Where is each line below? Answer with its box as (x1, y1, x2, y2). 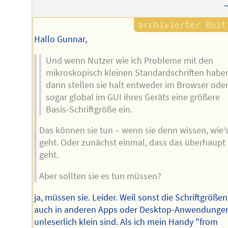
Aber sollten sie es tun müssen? (39, 170, 161, 182)
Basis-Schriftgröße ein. (45, 103, 132, 115)
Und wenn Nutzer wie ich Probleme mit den (45, 54, 213, 66)
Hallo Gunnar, (34, 34, 88, 45)
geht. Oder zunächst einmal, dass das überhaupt (39, 137, 225, 149)
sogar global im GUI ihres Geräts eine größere (45, 91, 220, 103)
